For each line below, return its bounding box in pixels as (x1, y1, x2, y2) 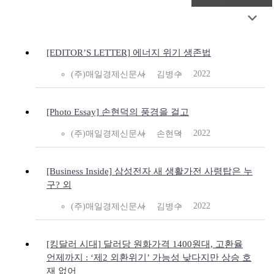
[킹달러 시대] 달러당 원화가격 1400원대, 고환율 (46, 239, 243, 250)
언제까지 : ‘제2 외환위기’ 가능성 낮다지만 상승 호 (46, 253, 251, 263)
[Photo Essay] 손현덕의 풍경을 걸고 (46, 107, 189, 117)
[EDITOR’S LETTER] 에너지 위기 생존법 (46, 48, 211, 58)
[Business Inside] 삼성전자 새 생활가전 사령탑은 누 (46, 166, 253, 177)
